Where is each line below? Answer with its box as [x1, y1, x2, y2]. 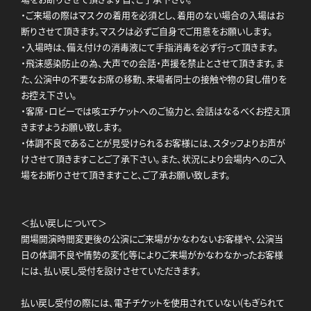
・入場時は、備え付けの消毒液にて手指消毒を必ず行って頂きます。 [21, 40, 278, 53]
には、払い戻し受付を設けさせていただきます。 [21, 263, 201, 277]
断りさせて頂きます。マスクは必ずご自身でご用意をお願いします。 [21, 24, 273, 37]
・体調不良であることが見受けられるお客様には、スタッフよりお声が [21, 135, 285, 149]
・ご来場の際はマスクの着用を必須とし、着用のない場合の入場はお [21, 8, 284, 22]
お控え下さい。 [21, 87, 77, 101]
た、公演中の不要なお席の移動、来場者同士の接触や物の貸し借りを [21, 72, 287, 85]
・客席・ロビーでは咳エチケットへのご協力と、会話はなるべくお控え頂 [21, 103, 290, 117]
